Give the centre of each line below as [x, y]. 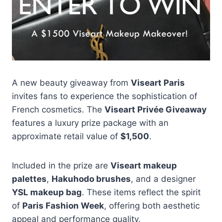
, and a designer [163, 179]
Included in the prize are [61, 165]
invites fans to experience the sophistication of [105, 96]
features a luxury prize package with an [90, 123]
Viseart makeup [144, 165]
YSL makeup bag [47, 192]
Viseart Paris [158, 83]
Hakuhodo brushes [91, 179]
